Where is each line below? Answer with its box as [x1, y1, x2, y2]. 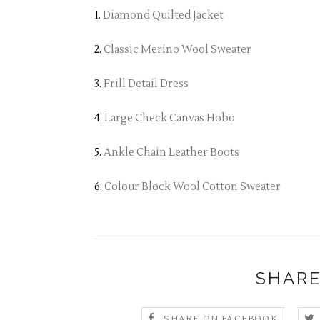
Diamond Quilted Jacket [103, 9, 224, 23]
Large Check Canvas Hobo [104, 111, 235, 126]
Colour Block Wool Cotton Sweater [104, 180, 281, 194]
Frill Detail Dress [104, 77, 189, 91]
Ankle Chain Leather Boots [104, 146, 239, 160]
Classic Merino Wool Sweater [104, 43, 251, 57]
